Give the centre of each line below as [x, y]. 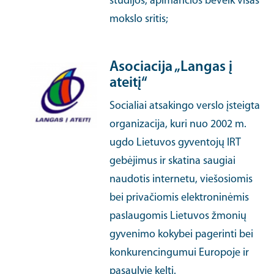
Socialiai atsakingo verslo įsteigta [185, 106]
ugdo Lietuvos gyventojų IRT [176, 143]
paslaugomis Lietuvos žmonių [178, 216]
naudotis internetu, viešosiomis [181, 180]
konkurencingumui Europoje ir [180, 253]
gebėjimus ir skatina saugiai [173, 161]
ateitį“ [129, 83]
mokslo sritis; [139, 19]
